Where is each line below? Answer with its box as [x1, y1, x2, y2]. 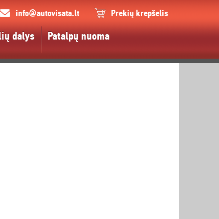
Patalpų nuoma [47, 29, 109, 43]
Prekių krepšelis [111, 8, 168, 19]
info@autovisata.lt [16, 8, 79, 19]
